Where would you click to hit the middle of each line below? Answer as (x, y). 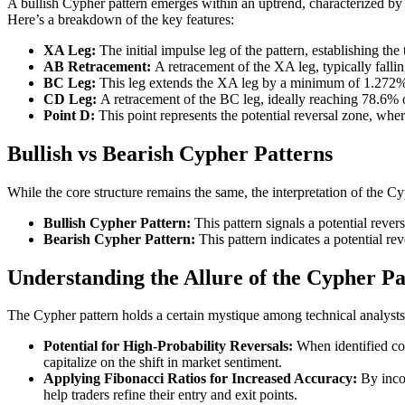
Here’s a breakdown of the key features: (121, 19)
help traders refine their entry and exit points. (170, 395)
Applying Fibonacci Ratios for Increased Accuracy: (200, 379)
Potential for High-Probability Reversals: (168, 346)
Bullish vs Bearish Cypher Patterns (170, 153)
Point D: (69, 115)
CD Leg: (70, 99)
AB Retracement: (97, 66)
